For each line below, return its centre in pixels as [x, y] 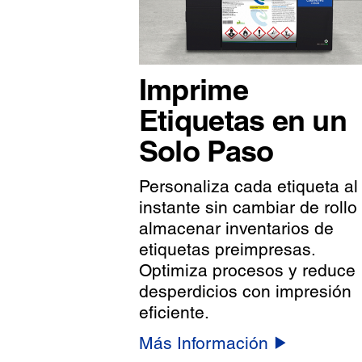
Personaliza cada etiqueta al [248, 187]
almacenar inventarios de [236, 229]
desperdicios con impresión [245, 292]
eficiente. [174, 313]
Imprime [193, 90]
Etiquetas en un [243, 121]
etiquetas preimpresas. [227, 250]
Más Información [203, 343]
